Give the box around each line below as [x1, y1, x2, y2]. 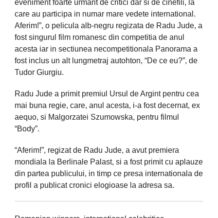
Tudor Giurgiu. [15, 68, 64, 76]
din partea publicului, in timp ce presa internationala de [15, 169, 203, 178]
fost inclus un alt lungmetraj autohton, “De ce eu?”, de [15, 56, 198, 65]
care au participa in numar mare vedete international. [15, 9, 196, 18]
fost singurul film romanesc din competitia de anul [15, 33, 184, 41]
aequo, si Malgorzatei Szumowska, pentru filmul [15, 112, 179, 121]
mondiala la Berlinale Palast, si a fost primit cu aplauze [15, 157, 203, 166]
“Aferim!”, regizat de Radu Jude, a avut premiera [15, 145, 179, 154]
